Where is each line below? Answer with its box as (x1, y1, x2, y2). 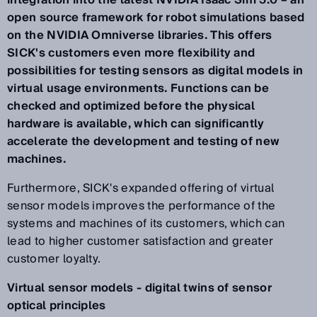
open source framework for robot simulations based (7, 8, 305, 28)
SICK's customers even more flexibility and (7, 43, 255, 63)
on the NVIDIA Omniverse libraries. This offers (7, 25, 272, 45)
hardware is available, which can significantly (7, 114, 265, 134)
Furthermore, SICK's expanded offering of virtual (7, 178, 275, 198)
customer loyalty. (7, 249, 101, 269)
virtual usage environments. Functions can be (7, 79, 270, 98)
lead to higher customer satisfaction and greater (7, 231, 274, 251)
